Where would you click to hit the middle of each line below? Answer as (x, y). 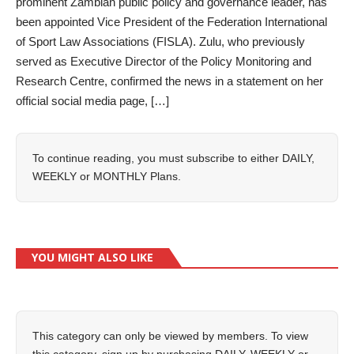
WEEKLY (55, 176)
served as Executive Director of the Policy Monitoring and (164, 61)
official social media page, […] (92, 101)
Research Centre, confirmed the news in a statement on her (169, 81)
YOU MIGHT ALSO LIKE (92, 257)
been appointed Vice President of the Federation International (171, 22)
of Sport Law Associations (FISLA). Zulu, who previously (160, 41)
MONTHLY (120, 176)
